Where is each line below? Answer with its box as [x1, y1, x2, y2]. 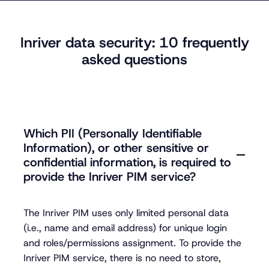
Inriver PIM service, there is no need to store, [23, 251, 222, 264]
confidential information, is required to [23, 154, 232, 170]
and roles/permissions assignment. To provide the [23, 236, 242, 249]
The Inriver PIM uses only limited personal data [23, 206, 229, 219]
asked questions [82, 50, 187, 70]
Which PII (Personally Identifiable [23, 125, 202, 141]
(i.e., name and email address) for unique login [23, 221, 228, 234]
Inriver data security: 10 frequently [20, 33, 249, 53]
